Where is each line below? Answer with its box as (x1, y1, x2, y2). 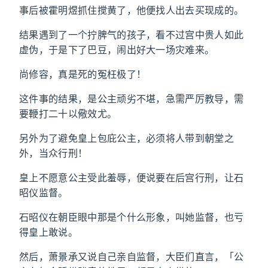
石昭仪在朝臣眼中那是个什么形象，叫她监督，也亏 (19, 211, 244, 223)
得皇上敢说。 (19, 226, 78, 238)
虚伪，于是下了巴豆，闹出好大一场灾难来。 (19, 44, 215, 56)
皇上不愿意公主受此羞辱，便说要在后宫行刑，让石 (19, 172, 244, 184)
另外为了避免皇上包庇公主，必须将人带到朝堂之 (19, 132, 234, 144)
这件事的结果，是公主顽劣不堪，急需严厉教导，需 (19, 93, 244, 105)
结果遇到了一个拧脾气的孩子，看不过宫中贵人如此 (19, 29, 244, 41)
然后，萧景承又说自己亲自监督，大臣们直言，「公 (19, 251, 244, 263)
